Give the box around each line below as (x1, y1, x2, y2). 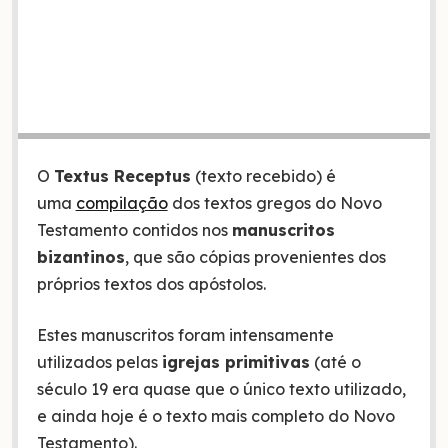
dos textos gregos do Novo (167, 192, 382, 213)
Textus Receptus (53, 165, 191, 186)
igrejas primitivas (161, 351, 310, 372)
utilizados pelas (36, 351, 162, 372)
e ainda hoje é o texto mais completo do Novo (36, 405, 395, 426)
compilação (75, 192, 168, 213)
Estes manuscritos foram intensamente (36, 324, 334, 345)
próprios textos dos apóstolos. (36, 273, 266, 294)
